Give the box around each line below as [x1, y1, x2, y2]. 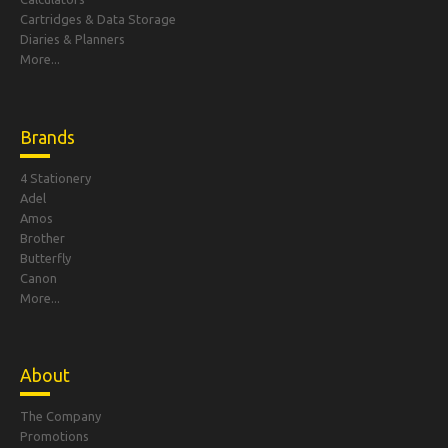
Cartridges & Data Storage [20, 12, 176, 27]
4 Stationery [20, 170, 91, 185]
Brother [20, 230, 65, 245]
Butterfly [20, 250, 71, 265]
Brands [20, 127, 75, 147]
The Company [20, 408, 101, 423]
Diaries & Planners [20, 32, 125, 47]
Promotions [20, 428, 89, 443]
